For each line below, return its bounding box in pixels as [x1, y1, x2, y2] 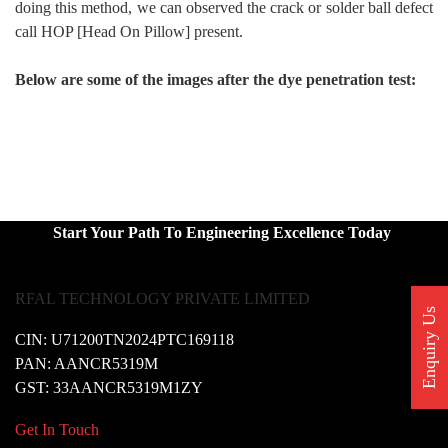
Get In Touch [15, 421, 99, 439]
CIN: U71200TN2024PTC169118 [15, 331, 234, 349]
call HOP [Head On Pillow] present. [15, 23, 243, 41]
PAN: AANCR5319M [15, 355, 158, 373]
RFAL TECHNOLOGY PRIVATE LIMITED [15, 290, 310, 308]
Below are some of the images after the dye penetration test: [15, 71, 416, 89]
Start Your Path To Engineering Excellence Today [53, 224, 395, 242]
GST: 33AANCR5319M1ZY [15, 379, 203, 397]
